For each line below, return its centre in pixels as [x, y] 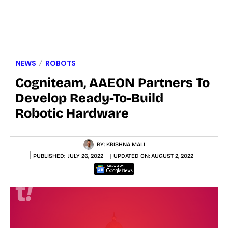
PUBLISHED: [49, 156]
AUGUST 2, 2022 [172, 156]
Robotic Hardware [72, 113]
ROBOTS [61, 63]
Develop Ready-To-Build [89, 98]
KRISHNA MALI [126, 144]
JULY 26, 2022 [85, 156]
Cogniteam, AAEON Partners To [112, 83]
